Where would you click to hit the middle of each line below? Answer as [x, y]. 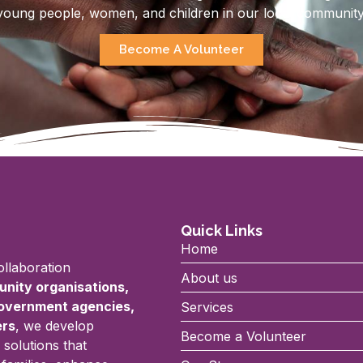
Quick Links [221, 231]
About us [209, 278]
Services [207, 307]
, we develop [54, 325]
